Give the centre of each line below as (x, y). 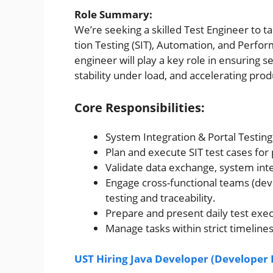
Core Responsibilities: (140, 107)
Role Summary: (113, 15)
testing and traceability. (161, 197)
